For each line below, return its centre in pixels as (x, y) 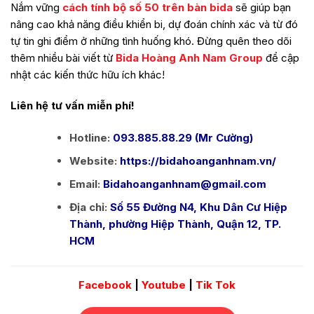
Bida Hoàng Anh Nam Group (189, 58)
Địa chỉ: (90, 207)
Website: (95, 161)
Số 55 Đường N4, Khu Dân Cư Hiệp (199, 207)
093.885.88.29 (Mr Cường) (182, 138)
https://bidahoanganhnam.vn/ (198, 161)
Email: (86, 184)
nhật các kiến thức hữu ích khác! (88, 75)
